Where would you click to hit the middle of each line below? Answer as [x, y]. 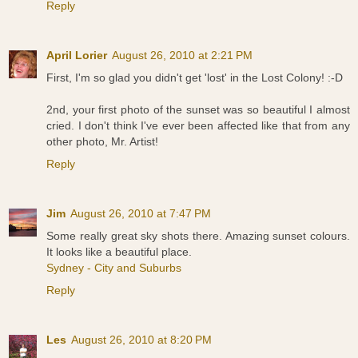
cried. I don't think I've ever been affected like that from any [198, 126]
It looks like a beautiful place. [119, 252]
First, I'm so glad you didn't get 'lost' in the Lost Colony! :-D [195, 78]
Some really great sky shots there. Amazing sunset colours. [198, 236]
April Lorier [77, 56]
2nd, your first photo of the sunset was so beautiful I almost [198, 110]
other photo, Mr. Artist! [102, 142]
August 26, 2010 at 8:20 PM [141, 340]
